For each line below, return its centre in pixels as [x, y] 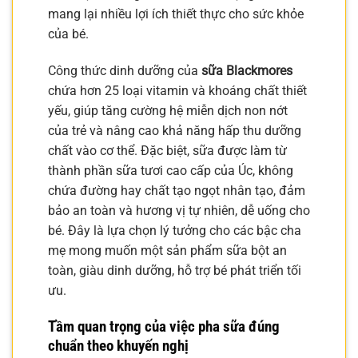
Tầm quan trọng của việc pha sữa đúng [164, 326]
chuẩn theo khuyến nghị [118, 345]
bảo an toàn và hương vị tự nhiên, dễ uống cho [179, 211]
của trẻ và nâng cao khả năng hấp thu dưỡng [175, 131]
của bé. [68, 34]
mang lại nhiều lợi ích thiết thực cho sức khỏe [176, 14]
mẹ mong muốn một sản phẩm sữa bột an [167, 251]
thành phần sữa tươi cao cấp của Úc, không [171, 171]
